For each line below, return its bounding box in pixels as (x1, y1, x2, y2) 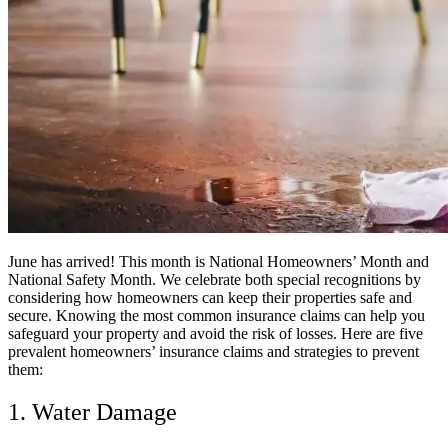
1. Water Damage (8, 398, 177, 425)
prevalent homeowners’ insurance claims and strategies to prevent (8, 342, 419, 360)
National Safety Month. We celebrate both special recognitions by (8, 270, 421, 288)
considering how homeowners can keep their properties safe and (8, 288, 412, 306)
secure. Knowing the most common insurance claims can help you (8, 306, 425, 324)
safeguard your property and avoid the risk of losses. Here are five (8, 324, 423, 342)
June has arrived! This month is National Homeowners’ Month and (8, 252, 429, 270)
